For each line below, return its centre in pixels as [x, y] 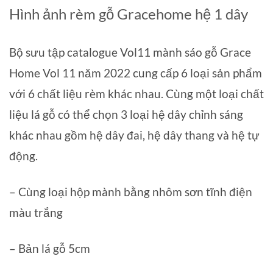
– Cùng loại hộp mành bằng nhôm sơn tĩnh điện [131, 192]
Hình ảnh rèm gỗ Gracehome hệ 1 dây [129, 13]
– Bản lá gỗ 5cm [50, 249]
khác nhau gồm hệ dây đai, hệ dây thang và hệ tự [134, 135]
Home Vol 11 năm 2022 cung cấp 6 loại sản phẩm [136, 73]
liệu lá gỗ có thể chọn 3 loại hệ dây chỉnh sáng [126, 115]
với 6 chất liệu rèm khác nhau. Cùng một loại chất [136, 94]
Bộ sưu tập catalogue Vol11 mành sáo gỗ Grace [130, 52]
